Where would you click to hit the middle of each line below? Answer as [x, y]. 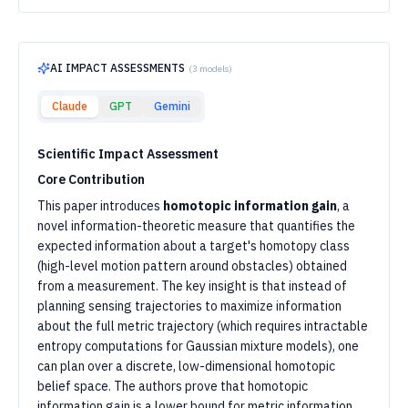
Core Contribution [91, 179]
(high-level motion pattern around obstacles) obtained [192, 266]
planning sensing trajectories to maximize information [189, 306]
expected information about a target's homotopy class [194, 246]
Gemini [172, 106]
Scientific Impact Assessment [128, 154]
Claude [70, 106]
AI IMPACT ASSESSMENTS [117, 68]
